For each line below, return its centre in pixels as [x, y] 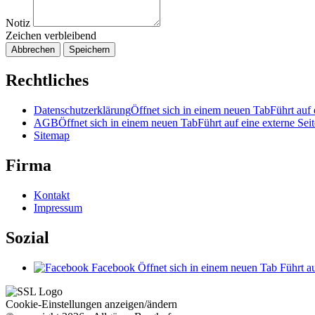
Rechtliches [47, 81]
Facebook [113, 267]
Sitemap [52, 136]
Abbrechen [33, 50]
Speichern [89, 50]
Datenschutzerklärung [82, 110]
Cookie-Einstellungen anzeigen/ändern [91, 304]
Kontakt [52, 195]
